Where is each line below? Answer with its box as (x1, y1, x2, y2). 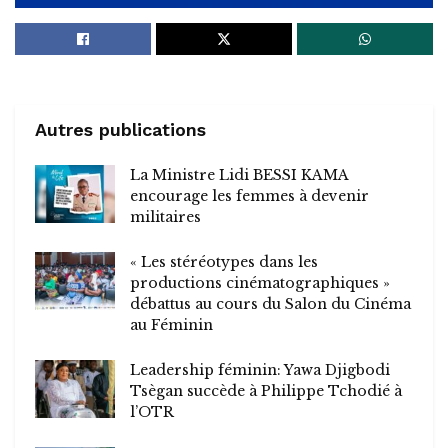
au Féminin (130, 316, 213, 335)
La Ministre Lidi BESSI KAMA (130, 166, 348, 185)
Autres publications (35, 119, 206, 141)
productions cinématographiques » (130, 274, 390, 293)
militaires (130, 208, 201, 227)
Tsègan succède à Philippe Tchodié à (130, 382, 402, 401)
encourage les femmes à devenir (130, 187, 369, 206)
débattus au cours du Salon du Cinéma (130, 295, 411, 314)
